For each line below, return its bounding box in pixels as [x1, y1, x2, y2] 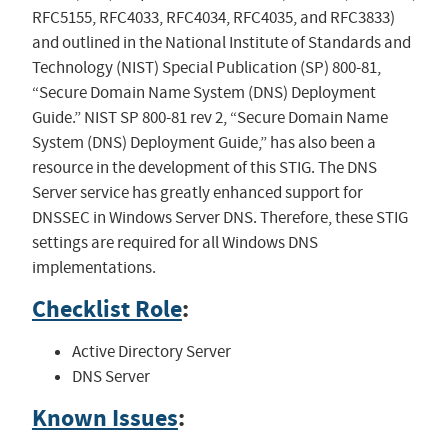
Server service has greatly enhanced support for [31, 182, 363, 204]
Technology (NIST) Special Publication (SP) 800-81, [31, 57, 381, 79]
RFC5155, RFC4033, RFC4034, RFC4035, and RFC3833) [31, 7, 395, 29]
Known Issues [31, 402, 178, 435]
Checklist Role [31, 293, 182, 326]
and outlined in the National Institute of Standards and [31, 32, 411, 54]
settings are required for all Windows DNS [31, 232, 318, 254]
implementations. [31, 257, 156, 279]
